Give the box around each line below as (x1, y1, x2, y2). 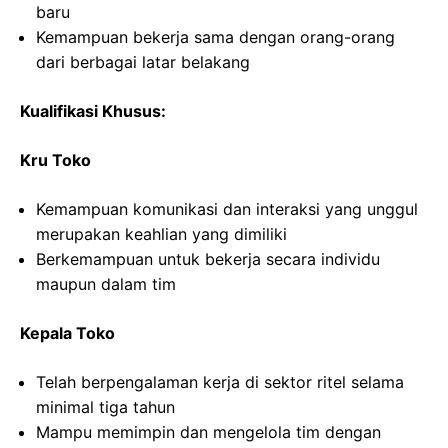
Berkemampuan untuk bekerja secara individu (36, 249, 380, 269)
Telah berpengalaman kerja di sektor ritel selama (36, 372, 404, 392)
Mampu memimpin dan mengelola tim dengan (36, 422, 381, 442)
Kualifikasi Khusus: (20, 101, 166, 121)
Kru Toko (20, 150, 91, 170)
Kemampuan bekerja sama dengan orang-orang (36, 27, 395, 47)
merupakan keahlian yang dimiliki (36, 224, 287, 244)
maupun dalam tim (36, 274, 176, 294)
